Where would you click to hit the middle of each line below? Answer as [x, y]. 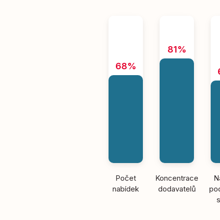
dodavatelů [177, 189]
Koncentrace [177, 178]
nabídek [126, 189]
